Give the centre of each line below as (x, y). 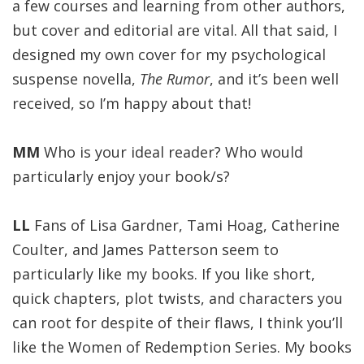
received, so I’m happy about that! (132, 103)
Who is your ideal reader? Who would (171, 152)
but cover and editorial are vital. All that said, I (175, 30)
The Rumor (175, 79)
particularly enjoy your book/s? (121, 176)
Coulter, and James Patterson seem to (145, 249)
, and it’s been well (274, 79)
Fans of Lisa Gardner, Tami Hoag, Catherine (185, 225)
